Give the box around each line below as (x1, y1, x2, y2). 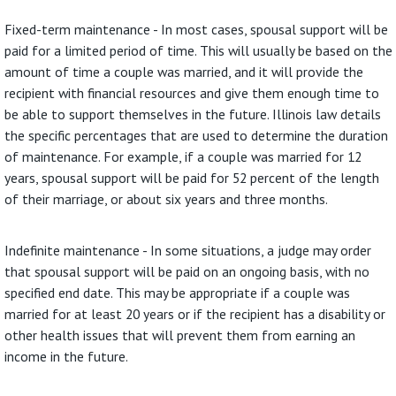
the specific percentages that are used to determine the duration (4, 126, 389, 144)
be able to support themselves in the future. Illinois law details (4, 104, 382, 123)
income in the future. (4, 346, 129, 365)
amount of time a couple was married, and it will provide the (4, 62, 364, 80)
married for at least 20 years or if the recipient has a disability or (4, 304, 386, 323)
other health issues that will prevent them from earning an (4, 325, 356, 344)
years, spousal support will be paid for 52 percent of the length (4, 168, 380, 187)
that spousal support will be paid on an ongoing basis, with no (4, 262, 370, 280)
